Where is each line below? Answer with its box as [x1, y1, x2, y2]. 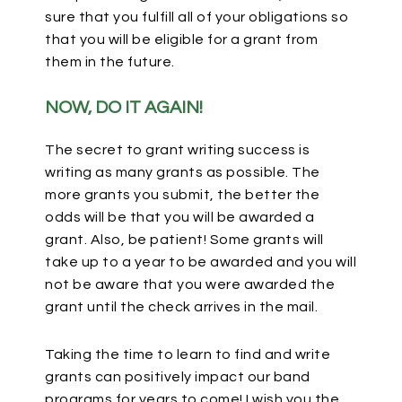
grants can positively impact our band [45, 370, 310, 384]
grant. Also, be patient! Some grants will [45, 232, 324, 247]
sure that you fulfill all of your [45, 10, 249, 24]
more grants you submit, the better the [45, 188, 319, 202]
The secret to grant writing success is [45, 143, 310, 157]
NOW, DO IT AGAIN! [45, 99, 203, 117]
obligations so [249, 10, 348, 24]
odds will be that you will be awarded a [45, 210, 315, 224]
